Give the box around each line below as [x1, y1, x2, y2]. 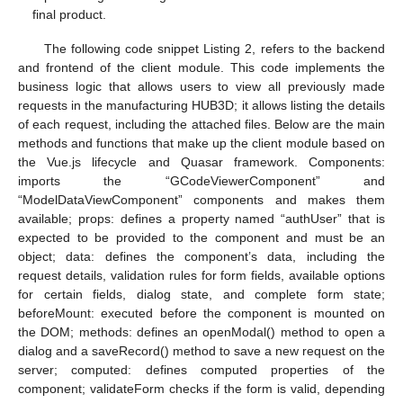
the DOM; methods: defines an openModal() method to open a [18, 324, 385, 339]
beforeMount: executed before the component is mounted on [18, 305, 385, 320]
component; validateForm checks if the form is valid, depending [18, 381, 385, 396]
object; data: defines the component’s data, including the [18, 248, 385, 264]
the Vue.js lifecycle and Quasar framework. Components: [18, 154, 385, 169]
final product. [32, 6, 107, 22]
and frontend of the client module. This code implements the [18, 59, 385, 75]
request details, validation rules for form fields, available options [18, 267, 385, 282]
